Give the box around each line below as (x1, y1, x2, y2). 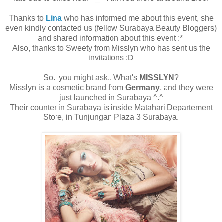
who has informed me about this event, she (61, 14, 214, 23)
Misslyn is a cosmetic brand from (9, 83, 125, 92)
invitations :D (88, 54, 134, 62)
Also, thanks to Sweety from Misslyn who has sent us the (12, 44, 210, 53)
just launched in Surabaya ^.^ (59, 93, 163, 102)
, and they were (159, 83, 213, 92)
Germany (125, 83, 160, 92)
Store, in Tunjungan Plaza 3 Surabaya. (43, 113, 179, 122)
